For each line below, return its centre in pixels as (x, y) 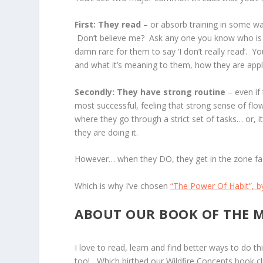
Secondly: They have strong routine (150, 92)
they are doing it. (107, 132)
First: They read (108, 25)
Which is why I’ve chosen (123, 186)
